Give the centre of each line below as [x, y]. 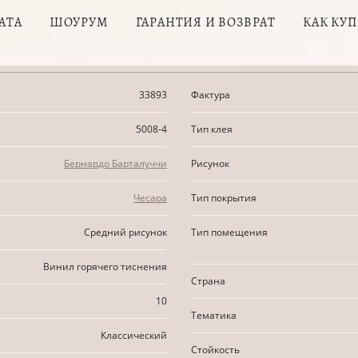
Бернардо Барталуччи [115, 163]
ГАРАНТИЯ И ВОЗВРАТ [206, 22]
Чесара [150, 198]
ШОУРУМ [79, 22]
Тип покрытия [224, 198]
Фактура [211, 95]
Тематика [214, 315]
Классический [134, 335]
